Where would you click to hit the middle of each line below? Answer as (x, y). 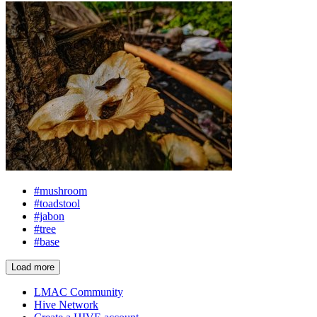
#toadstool (57, 203)
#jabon (49, 216)
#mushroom (60, 191)
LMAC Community (79, 292)
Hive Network (66, 305)
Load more (33, 267)
